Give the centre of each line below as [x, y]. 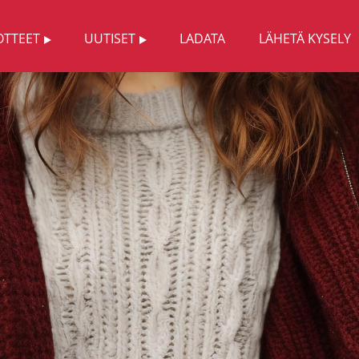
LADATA [203, 38]
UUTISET [110, 38]
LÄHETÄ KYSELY [305, 38]
